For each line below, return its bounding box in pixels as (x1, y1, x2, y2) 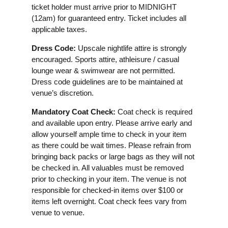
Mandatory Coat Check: (32, 107, 116, 116)
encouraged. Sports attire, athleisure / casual (32, 55, 179, 64)
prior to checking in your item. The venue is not (32, 175, 186, 183)
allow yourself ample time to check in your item (32, 130, 187, 138)
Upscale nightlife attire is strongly (76, 44, 187, 52)
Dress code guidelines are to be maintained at (32, 77, 183, 86)
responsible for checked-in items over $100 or (32, 186, 183, 194)
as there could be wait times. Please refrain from (32, 141, 191, 150)
